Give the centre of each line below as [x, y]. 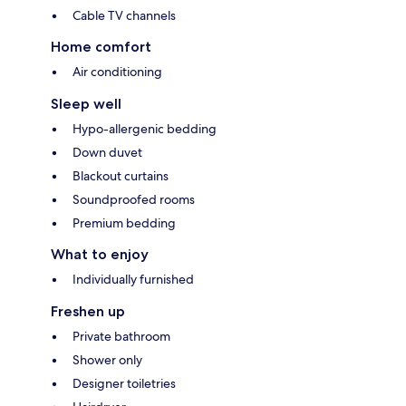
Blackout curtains [121, 175]
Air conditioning [117, 71]
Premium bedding [124, 222]
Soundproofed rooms [134, 199]
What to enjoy [100, 254]
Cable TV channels [124, 15]
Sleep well [86, 103]
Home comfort [101, 46]
